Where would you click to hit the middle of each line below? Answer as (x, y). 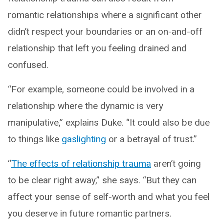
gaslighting (84, 139)
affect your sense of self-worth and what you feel (109, 197)
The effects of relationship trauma (81, 163)
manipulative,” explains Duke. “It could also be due (109, 122)
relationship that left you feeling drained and (97, 48)
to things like (35, 139)
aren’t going (176, 163)
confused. (28, 65)
